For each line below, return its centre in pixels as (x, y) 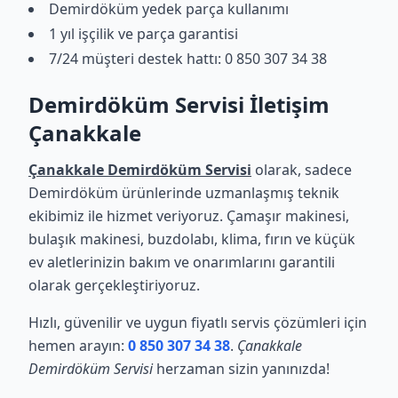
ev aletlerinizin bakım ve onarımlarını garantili (182, 262)
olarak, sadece (302, 170)
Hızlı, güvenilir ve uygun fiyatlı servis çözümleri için (198, 322)
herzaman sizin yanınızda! (241, 369)
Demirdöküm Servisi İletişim (179, 104)
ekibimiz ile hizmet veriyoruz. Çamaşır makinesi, (189, 216)
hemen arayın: (78, 346)
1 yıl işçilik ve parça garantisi (143, 34)
